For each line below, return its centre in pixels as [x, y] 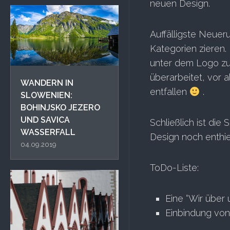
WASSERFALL [48, 132]
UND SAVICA [45, 120]
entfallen [170, 92]
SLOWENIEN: [46, 95]
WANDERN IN [47, 83]
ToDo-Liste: [174, 168]
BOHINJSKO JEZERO [60, 108]
